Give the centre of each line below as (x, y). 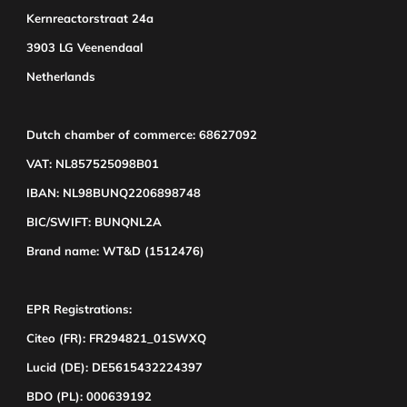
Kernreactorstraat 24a (90, 18)
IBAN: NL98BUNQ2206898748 (114, 193)
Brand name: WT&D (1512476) (115, 251)
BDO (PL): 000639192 (89, 396)
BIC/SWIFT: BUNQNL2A (94, 222)
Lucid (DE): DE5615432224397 (114, 367)
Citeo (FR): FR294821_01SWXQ (116, 338)
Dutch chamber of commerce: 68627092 (142, 134)
